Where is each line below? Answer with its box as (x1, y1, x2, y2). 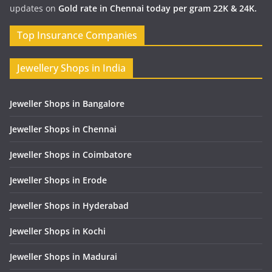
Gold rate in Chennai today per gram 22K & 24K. (58, 2, 257, 15)
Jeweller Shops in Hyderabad (10, 200, 129, 212)
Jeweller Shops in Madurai (10, 251, 117, 263)
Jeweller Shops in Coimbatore (10, 149, 132, 161)
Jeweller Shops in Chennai (10, 123, 117, 135)
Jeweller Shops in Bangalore (10, 98, 124, 110)
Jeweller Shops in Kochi (10, 225, 106, 237)
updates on (10, 2, 58, 15)
